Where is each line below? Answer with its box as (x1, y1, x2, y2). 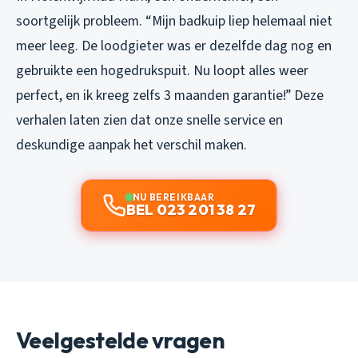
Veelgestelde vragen (16, 326, 225, 355)
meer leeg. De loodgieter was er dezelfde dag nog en (16, 36, 332, 57)
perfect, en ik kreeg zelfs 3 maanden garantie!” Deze (16, 86, 324, 106)
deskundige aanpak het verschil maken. (16, 135, 247, 156)
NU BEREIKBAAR (132, 191, 215, 204)
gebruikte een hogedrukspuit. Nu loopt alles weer (16, 61, 308, 82)
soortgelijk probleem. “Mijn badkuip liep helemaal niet (16, 11, 332, 32)
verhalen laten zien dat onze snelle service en (16, 110, 283, 131)
